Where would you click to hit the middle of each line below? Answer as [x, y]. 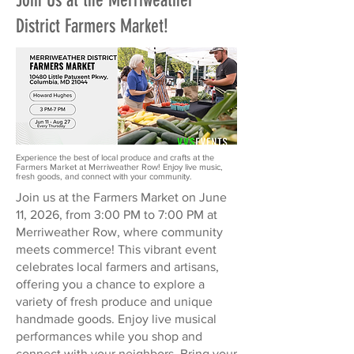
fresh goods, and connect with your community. [104, 176]
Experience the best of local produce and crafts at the [115, 157]
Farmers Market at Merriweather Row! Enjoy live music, [119, 167]
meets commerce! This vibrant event [116, 249]
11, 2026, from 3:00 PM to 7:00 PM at [117, 215]
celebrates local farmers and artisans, [117, 267]
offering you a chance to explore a [110, 284]
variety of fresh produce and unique [114, 301]
